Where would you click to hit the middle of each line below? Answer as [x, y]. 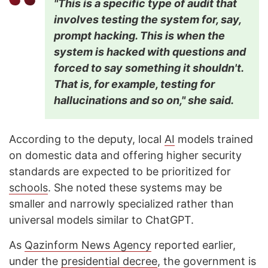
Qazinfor [47, 245]
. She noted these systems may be [135, 188]
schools [28, 188]
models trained [214, 139]
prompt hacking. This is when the [139, 36]
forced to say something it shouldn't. [149, 68]
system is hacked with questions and [150, 52]
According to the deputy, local [87, 139]
